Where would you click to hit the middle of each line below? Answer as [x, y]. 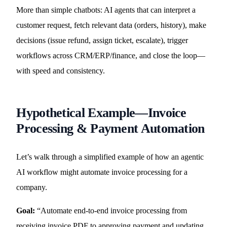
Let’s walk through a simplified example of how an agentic [110, 157]
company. [32, 187]
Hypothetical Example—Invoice [101, 113]
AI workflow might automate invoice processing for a [102, 172]
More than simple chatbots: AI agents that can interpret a [106, 10]
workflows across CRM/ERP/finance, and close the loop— [111, 55]
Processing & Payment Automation [110, 128]
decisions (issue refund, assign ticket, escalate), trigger [102, 40]
